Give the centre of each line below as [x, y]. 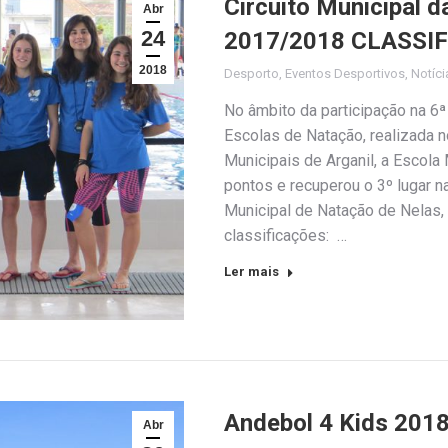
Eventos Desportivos [345, 73]
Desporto [251, 73]
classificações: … [285, 235]
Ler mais [251, 271]
